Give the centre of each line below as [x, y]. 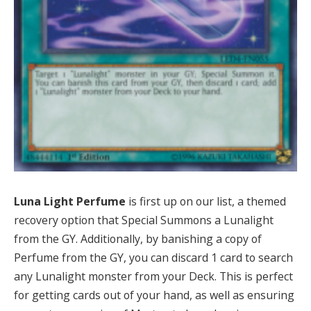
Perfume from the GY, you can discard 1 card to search [153, 258]
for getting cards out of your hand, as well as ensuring [154, 295]
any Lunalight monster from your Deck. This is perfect [153, 277]
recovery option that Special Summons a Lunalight [144, 220]
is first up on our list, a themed [207, 202]
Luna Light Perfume [71, 202]
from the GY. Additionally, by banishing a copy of [138, 239]
